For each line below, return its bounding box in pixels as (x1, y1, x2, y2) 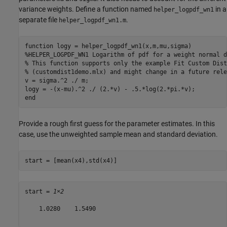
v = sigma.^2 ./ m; (24, 77, 89, 84)
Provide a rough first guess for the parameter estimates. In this (19, 120, 215, 128)
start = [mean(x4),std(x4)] (24, 157, 117, 164)
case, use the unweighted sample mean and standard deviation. (19, 130, 218, 139)
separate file (19, 16, 59, 24)
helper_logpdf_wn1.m (59, 17, 126, 24)
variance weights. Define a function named (19, 5, 154, 14)
